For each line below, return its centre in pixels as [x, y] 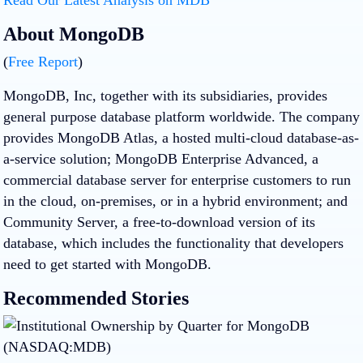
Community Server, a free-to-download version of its [159, 222]
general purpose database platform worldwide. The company [181, 116]
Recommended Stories [96, 298]
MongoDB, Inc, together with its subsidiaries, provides [165, 95]
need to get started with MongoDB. [107, 264]
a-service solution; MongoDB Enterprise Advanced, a [161, 158]
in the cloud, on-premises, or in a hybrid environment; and [175, 201]
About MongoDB [74, 34]
